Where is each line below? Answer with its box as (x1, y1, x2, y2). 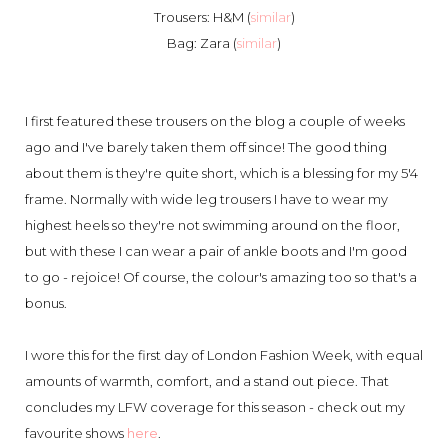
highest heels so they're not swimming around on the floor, (25, 216, 400, 233)
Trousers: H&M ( (153, 8, 251, 25)
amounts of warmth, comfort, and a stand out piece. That (25, 372, 389, 389)
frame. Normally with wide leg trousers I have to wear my (25, 190, 388, 207)
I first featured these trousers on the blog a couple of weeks (25, 112, 405, 129)
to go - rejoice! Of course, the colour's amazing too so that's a (25, 268, 417, 285)
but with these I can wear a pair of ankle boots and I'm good (25, 242, 407, 259)
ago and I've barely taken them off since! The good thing (25, 138, 387, 155)
